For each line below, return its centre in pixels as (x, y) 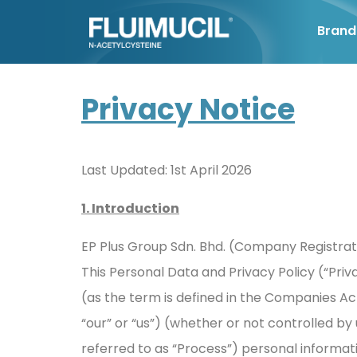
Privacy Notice (188, 110)
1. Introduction (130, 208)
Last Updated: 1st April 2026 (167, 170)
